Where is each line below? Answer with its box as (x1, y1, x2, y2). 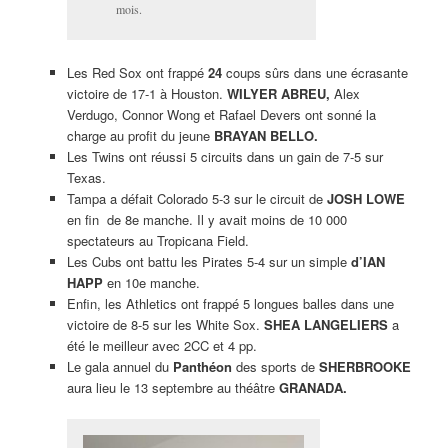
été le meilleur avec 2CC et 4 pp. (66, 335, 257, 355)
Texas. (66, 167, 106, 187)
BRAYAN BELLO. (213, 125, 318, 145)
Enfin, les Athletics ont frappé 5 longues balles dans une (66, 293, 394, 313)
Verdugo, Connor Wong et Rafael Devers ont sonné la (66, 104, 376, 124)
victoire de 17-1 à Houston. (66, 83, 227, 103)
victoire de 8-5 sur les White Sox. (66, 314, 264, 334)
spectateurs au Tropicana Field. (66, 230, 249, 250)
